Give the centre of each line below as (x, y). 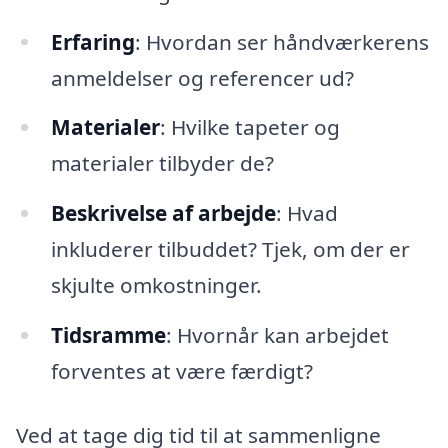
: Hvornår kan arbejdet (277, 335)
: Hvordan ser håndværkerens (281, 41)
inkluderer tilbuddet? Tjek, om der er (230, 249)
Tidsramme (108, 335)
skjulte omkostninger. (156, 285)
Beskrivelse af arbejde (163, 213)
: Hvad (306, 213)
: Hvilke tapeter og (249, 127)
